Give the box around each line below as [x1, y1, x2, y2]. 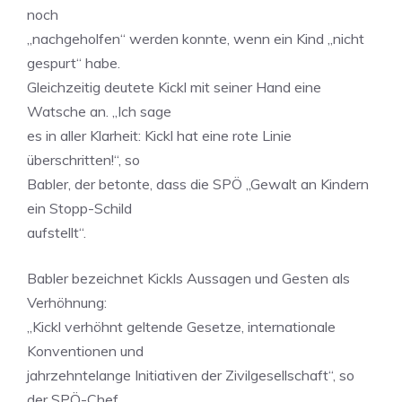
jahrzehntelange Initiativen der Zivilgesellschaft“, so [27, 366, 354, 384]
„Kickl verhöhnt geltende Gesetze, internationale [27, 318, 336, 336]
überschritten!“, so [27, 151, 140, 169]
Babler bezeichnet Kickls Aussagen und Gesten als [27, 269, 350, 287]
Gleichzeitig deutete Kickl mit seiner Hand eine [27, 78, 321, 96]
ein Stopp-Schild [27, 199, 132, 217]
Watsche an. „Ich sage [27, 102, 171, 120]
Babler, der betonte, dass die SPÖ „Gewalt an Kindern [27, 175, 369, 193]
